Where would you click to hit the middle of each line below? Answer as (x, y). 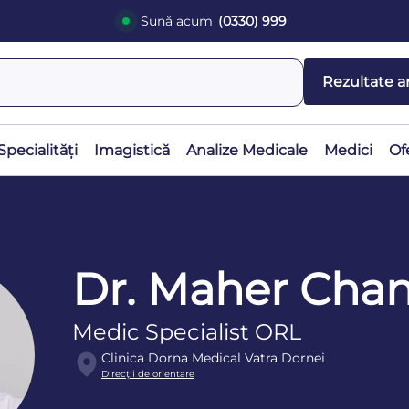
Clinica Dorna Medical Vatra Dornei (214, 358)
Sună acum (177, 21)
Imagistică (132, 151)
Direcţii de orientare (148, 374)
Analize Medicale (247, 151)
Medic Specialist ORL (187, 332)
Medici (348, 151)
